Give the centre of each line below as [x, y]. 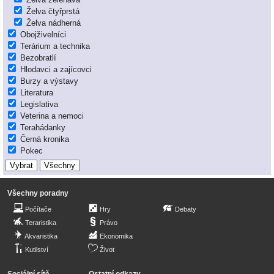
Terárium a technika [55, 46]
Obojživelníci [43, 35]
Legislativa [39, 105]
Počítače [38, 209]
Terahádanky [43, 128]
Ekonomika [116, 236]
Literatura [37, 93]
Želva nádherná [54, 23]
